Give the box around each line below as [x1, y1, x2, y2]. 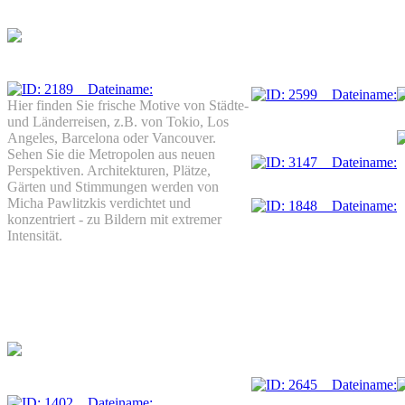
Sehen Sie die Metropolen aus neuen [7, 146, 215, 162]
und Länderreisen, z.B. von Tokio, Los [7, 113, 229, 129]
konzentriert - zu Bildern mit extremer [7, 211, 221, 227]
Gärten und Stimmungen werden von [7, 178, 219, 194]
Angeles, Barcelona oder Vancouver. [7, 129, 216, 146]
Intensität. [7, 227, 62, 243]
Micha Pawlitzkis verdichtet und [7, 194, 191, 211]
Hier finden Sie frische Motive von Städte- [7, 97, 249, 113]
